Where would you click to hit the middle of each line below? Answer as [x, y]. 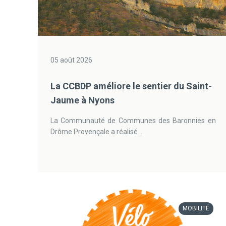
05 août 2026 [71, 60]
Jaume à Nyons [82, 100]
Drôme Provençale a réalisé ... [97, 132]
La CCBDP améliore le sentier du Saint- [131, 86]
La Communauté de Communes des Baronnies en [133, 121]
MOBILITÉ [196, 208]
